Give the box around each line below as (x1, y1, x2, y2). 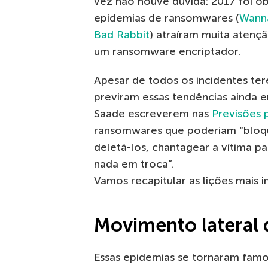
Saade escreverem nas (94, 107, 212, 121)
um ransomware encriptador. (94, 45, 240, 59)
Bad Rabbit (94, 28, 150, 42)
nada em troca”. (94, 157, 173, 171)
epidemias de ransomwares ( (94, 11, 239, 25)
